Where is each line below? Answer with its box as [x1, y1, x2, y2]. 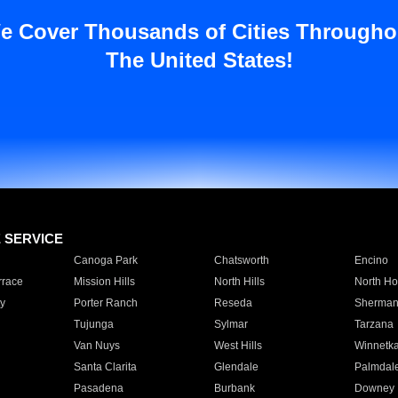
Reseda [213, 297, 252, 309]
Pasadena [73, 382, 123, 394]
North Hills [213, 275, 265, 288]
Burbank [213, 382, 255, 394]
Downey [354, 382, 394, 394]
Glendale [213, 361, 259, 373]
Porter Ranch [73, 297, 138, 309]
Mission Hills [73, 275, 135, 288]
